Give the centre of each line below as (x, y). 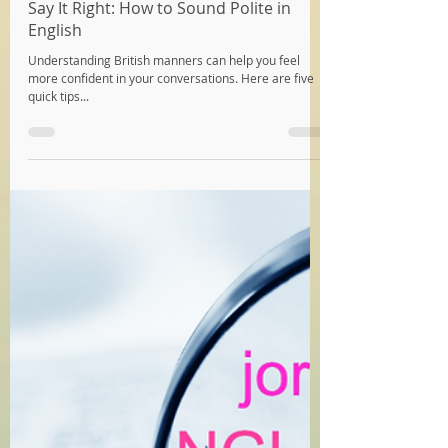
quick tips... (58, 336)
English (55, 270)
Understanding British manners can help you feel (164, 300)
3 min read (186, 211)
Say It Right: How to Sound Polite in (159, 248)
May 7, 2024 (104, 211)
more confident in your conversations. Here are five (171, 318)
